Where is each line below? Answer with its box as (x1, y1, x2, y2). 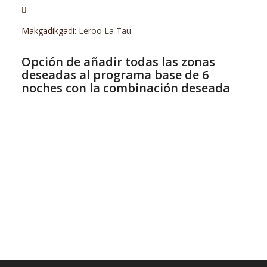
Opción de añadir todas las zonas (21, 53, 215, 70)
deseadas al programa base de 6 (21, 66, 209, 83)
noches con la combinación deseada (21, 79, 230, 96)
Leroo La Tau (78, 24, 131, 36)
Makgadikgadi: (21, 24, 79, 36)
